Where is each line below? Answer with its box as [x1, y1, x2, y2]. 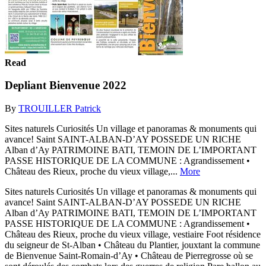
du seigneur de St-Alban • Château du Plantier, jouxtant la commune [5, 239, 260, 250]
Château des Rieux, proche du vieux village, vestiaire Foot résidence [5, 229, 261, 239]
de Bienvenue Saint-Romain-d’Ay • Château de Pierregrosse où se [5, 250, 253, 261]
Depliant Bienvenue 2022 [5, 79, 126, 92]
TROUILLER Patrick [18, 103, 101, 113]
